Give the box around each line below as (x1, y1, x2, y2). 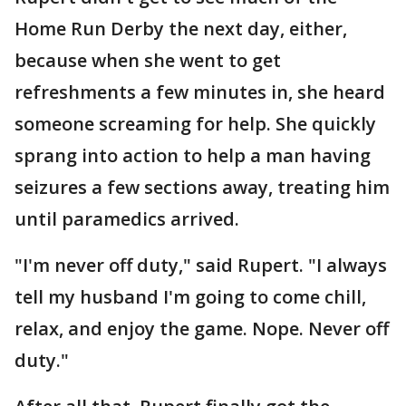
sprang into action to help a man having (14, 143, 371, 169)
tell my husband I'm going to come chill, (14, 285, 366, 310)
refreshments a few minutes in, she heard (14, 80, 385, 105)
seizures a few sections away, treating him (14, 175, 390, 200)
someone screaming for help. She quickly (14, 111, 376, 137)
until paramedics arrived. (14, 207, 239, 232)
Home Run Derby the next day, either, (14, 16, 347, 42)
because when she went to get (14, 48, 281, 73)
